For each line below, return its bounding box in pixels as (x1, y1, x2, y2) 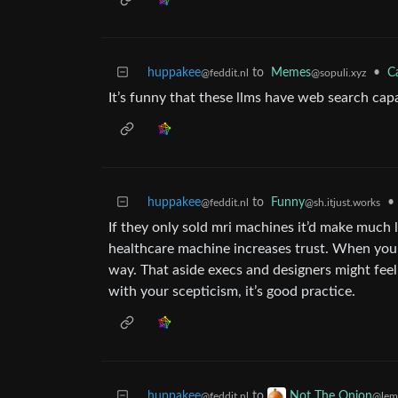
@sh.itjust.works (305, 197, 380, 208)
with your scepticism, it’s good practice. (108, 284, 355, 298)
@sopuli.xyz (311, 68, 366, 78)
